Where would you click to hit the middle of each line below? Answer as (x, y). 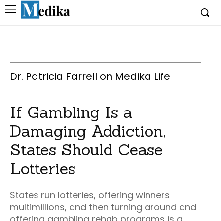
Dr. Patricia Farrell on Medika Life (90, 76)
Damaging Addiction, (88, 131)
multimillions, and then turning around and (103, 207)
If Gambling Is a (71, 112)
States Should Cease (86, 150)
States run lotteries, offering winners (90, 195)
